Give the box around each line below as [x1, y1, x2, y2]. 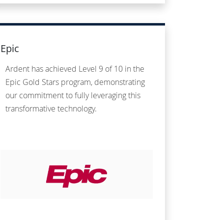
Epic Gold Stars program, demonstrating [5, 77, 145, 88]
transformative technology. [5, 103, 97, 114]
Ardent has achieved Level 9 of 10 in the [5, 63, 144, 75]
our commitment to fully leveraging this [5, 90, 140, 101]
